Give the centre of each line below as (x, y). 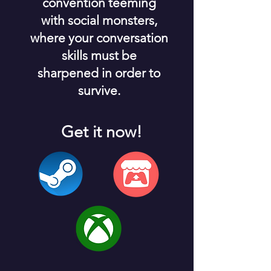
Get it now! (102, 132)
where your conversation (99, 38)
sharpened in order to (99, 73)
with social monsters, (99, 20)
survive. (99, 90)
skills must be (99, 55)
